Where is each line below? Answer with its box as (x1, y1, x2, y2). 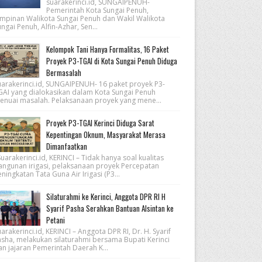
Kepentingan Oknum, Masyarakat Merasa (46, 129, 166, 140)
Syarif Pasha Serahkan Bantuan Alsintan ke (46, 202, 174, 214)
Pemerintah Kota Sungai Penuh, (46, 5, 149, 15)
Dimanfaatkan (46, 140, 87, 152)
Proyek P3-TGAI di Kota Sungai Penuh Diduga (46, 55, 177, 67)
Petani (46, 214, 65, 226)
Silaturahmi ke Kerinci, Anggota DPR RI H (46, 191, 166, 202)
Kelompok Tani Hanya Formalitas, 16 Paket (46, 43, 169, 55)
